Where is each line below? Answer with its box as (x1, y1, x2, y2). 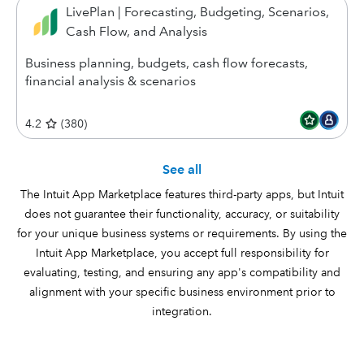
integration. (152, 304, 212, 318)
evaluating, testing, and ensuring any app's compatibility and (24, 265, 340, 279)
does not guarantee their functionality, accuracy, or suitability (24, 206, 340, 221)
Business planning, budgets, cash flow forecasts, (25, 55, 308, 71)
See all (162, 162, 201, 177)
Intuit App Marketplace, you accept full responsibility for (35, 245, 329, 260)
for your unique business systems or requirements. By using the (17, 226, 347, 240)
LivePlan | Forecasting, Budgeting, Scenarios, (66, 4, 329, 19)
